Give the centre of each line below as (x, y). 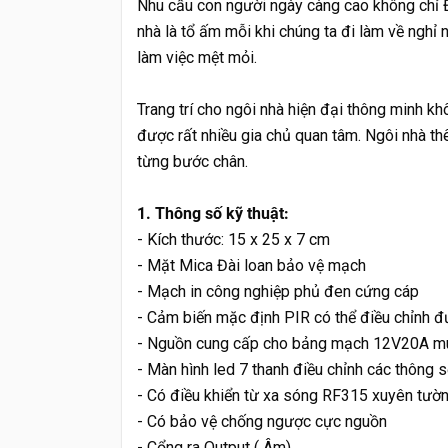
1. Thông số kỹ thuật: (213, 213)
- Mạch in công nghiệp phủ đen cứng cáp (278, 291)
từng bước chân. (192, 161)
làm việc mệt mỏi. (197, 57)
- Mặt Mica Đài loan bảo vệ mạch (251, 265)
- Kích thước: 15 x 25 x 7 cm (233, 239)
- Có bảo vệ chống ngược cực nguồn (262, 421)
